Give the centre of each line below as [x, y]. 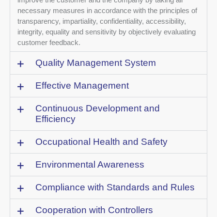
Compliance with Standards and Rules [115, 187]
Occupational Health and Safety [101, 142]
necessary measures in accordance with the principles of [107, 11]
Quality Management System [96, 63]
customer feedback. [49, 43]
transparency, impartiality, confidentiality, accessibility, [102, 21]
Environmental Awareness [90, 165]
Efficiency [55, 119]
